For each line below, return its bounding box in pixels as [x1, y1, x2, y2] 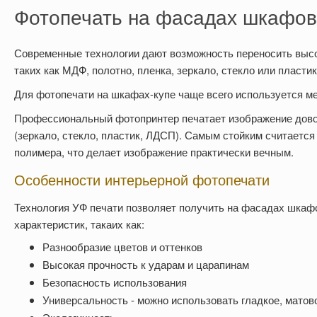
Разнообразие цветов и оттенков [42, 238, 202, 254]
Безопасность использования [42, 274, 187, 289]
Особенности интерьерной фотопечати [14, 168, 270, 190]
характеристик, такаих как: [14, 216, 144, 231]
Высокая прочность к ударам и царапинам [42, 256, 249, 272]
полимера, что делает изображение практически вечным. [14, 144, 294, 159]
